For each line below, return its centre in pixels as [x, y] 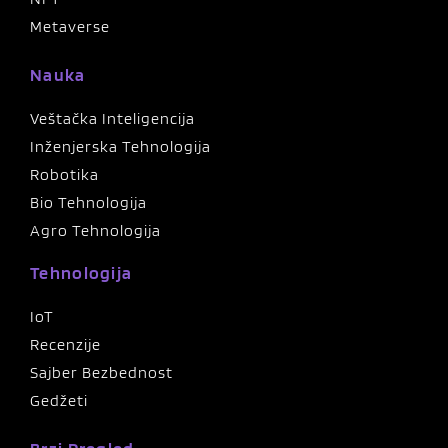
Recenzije [65, 345]
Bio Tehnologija [88, 203]
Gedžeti [59, 401]
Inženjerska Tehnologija [120, 147]
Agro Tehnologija [95, 231]
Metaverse [70, 27]
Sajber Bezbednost [101, 373]
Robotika [64, 175]
